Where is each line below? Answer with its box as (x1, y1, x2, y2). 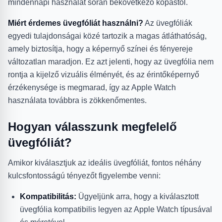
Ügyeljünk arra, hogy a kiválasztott (76, 192, 199, 201)
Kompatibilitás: (20, 192, 76, 201)
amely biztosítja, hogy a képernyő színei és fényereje (8, 44, 193, 53)
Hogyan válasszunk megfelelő (8, 119, 177, 133)
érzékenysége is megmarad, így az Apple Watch (8, 83, 176, 92)
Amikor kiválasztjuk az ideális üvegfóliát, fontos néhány (8, 158, 201, 167)
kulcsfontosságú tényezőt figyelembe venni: (8, 171, 161, 180)
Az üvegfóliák (143, 18, 192, 27)
